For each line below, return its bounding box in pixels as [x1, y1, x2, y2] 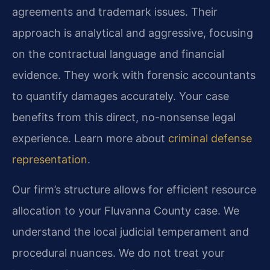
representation [12, 153, 87, 166]
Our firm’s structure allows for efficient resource [12, 183, 256, 196]
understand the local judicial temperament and [12, 225, 249, 238]
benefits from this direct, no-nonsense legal [12, 111, 236, 124]
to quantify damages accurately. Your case [12, 90, 229, 103]
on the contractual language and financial [12, 48, 224, 61]
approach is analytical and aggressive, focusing [12, 27, 253, 40]
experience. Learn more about [12, 132, 168, 145]
